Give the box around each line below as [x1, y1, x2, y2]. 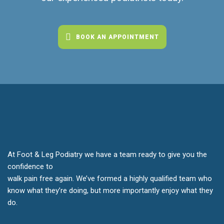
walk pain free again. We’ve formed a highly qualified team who [7, 174, 212, 183]
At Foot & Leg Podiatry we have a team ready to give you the [7, 150, 207, 159]
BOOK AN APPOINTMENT [75, 33, 159, 40]
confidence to [7, 162, 53, 171]
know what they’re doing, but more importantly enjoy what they [7, 186, 213, 195]
